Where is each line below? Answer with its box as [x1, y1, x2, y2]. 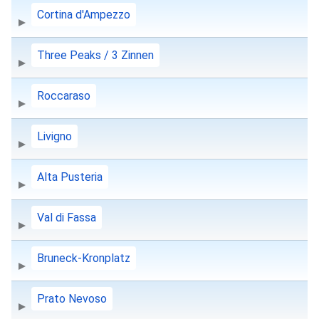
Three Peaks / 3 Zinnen [37, 48, 154, 63]
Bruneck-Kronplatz [37, 251, 130, 266]
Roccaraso [37, 89, 90, 103]
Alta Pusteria [37, 170, 103, 184]
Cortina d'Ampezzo [37, 8, 130, 22]
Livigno [37, 130, 72, 144]
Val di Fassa [37, 211, 96, 225]
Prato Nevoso [37, 292, 107, 306]
